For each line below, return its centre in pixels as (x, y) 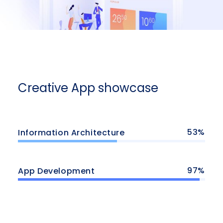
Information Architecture (71, 132)
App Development (56, 171)
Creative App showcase (88, 88)
